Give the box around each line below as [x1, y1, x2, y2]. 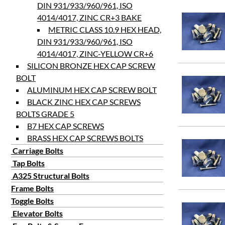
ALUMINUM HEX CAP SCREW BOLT [27, 85, 157, 94]
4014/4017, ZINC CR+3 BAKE [37, 13, 142, 22]
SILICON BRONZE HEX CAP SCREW [27, 61, 155, 70]
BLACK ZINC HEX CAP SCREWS [27, 97, 141, 106]
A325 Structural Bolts [11, 171, 89, 180]
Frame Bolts [11, 183, 54, 193]
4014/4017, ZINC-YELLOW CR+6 [37, 49, 153, 58]
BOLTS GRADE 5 [16, 109, 74, 119]
